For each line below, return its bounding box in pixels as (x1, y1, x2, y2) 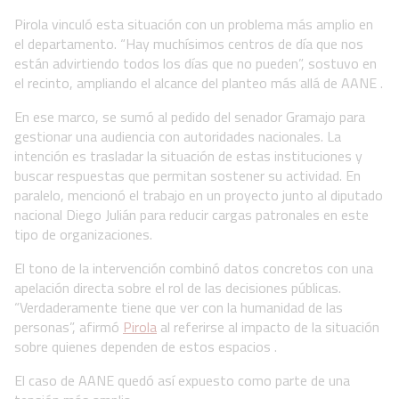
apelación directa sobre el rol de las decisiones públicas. (14, 276, 341, 298)
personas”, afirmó (14, 315, 123, 338)
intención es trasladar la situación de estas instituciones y (14, 144, 362, 167)
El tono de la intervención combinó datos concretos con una (14, 256, 373, 279)
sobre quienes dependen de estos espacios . (14, 335, 277, 357)
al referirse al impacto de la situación (157, 315, 379, 338)
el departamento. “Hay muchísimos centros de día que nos (14, 32, 363, 54)
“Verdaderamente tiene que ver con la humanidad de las (14, 296, 343, 318)
